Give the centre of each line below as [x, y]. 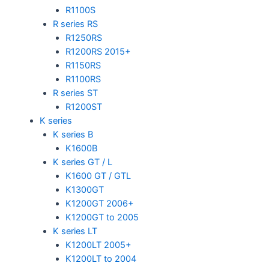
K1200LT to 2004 [101, 259]
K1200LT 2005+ [99, 245]
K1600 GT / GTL [98, 176]
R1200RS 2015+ [98, 52]
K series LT [75, 231]
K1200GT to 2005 [102, 217]
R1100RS [83, 79]
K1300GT [85, 190]
